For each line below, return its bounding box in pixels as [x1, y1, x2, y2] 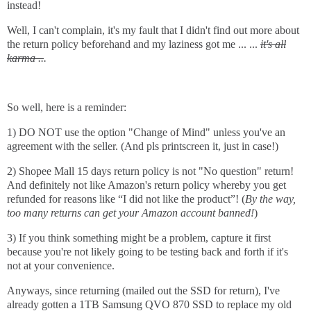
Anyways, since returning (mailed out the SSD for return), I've [7, 284, 280, 296]
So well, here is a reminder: [7, 101, 126, 114]
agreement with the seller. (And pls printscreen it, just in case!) [7, 140, 278, 153]
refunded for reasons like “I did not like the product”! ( [7, 193, 245, 205]
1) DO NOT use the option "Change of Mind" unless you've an [7, 126, 285, 139]
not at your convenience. [7, 259, 115, 271]
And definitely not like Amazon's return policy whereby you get [7, 179, 286, 191]
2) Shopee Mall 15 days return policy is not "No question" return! [7, 165, 294, 177]
